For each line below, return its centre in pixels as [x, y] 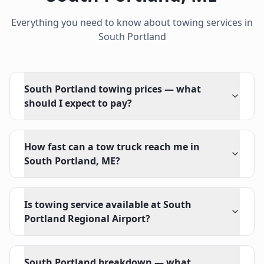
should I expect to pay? [78, 103]
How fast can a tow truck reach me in [112, 147]
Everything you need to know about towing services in [132, 22]
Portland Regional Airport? [87, 219]
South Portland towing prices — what [113, 89]
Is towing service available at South [108, 204]
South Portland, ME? [72, 161]
